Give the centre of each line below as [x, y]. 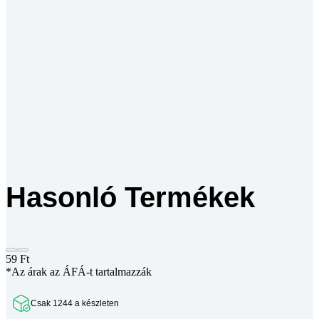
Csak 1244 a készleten [75, 303]
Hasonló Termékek [130, 197]
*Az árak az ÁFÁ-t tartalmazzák [79, 271]
